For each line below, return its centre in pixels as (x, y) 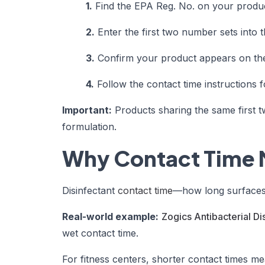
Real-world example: (110, 216)
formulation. (89, 126)
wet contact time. (100, 233)
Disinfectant (90, 190)
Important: (87, 110)
